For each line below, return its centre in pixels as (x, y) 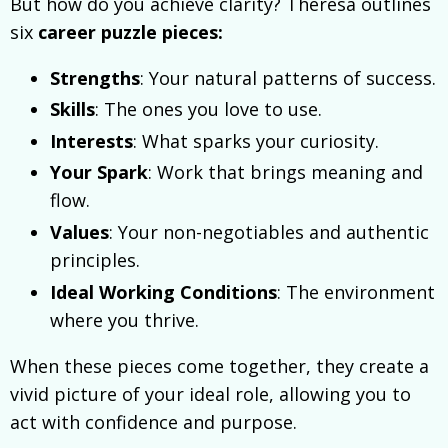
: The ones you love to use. (208, 109)
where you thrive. (124, 319)
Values (79, 231)
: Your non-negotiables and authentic (269, 231)
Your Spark (99, 172)
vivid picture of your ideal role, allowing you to (210, 393)
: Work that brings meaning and (285, 172)
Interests (91, 140)
